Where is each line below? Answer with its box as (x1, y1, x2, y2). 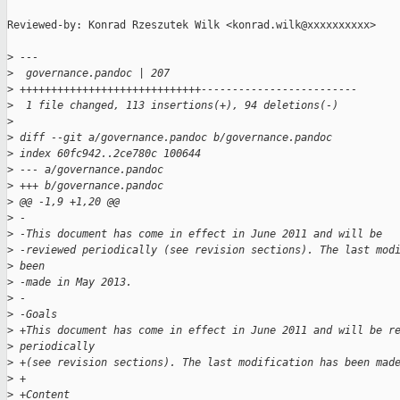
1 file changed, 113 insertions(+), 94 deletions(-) (13, 99, 338, 112)
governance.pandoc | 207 (13, 67, 176, 80)
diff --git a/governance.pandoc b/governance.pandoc (13, 131, 332, 145)
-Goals (13, 308, 57, 321)
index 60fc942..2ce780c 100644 (13, 147, 201, 161)
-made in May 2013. (13, 276, 132, 289)
